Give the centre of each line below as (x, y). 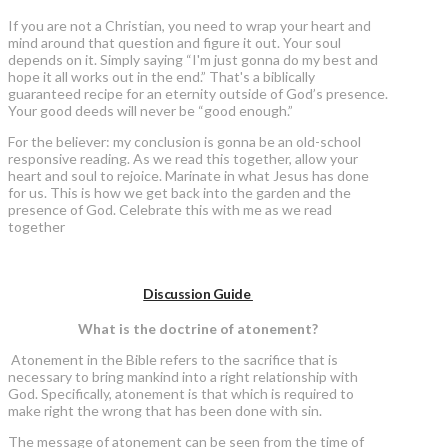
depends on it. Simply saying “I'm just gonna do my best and (193, 60)
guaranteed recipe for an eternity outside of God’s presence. (198, 94)
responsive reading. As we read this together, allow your (183, 159)
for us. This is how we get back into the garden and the (179, 193)
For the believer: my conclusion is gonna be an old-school (184, 142)
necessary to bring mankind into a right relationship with (183, 377)
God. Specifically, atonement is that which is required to (181, 394)
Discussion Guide (198, 293)
